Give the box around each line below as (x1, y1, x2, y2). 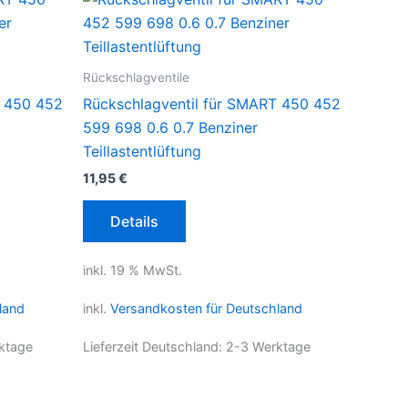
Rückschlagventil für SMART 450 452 (83, 94, 341, 113)
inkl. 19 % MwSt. (83, 261, 182, 278)
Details (110, 211, 158, 230)
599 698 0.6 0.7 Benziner (83, 117, 258, 137)
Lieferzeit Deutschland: (83, 339, 226, 355)
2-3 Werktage (226, 339, 311, 355)
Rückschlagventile (83, 69, 189, 85)
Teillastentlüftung (83, 141, 201, 160)
